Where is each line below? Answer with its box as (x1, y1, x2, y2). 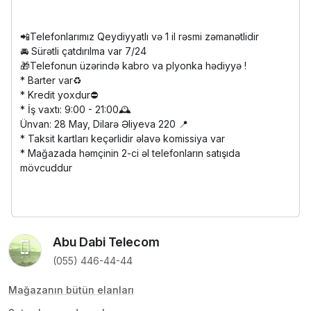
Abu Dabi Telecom (53, 234, 160, 249)
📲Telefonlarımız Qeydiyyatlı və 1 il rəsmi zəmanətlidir (20, 30, 259, 42)
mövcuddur (20, 161, 72, 174)
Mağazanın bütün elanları (8, 283, 134, 296)
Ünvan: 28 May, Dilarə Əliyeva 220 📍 (20, 117, 188, 130)
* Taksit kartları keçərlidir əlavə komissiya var (20, 132, 225, 144)
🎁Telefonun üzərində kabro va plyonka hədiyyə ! (20, 59, 246, 72)
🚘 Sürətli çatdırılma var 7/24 (20, 44, 146, 57)
